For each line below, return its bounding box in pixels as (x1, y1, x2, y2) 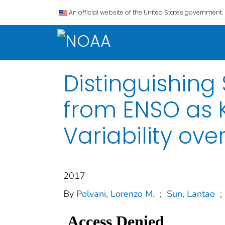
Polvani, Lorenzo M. (76, 187, 155, 200)
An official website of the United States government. (69, 8, 223, 17)
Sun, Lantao (167, 187, 215, 200)
